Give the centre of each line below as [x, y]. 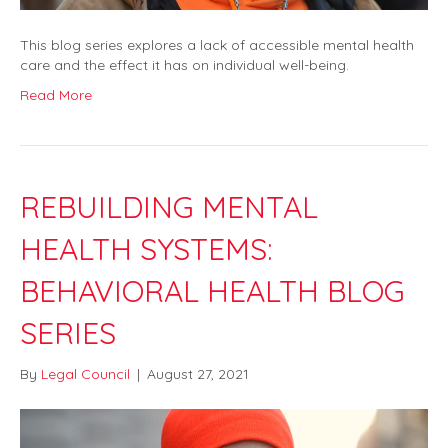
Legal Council [85, 374]
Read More [56, 95]
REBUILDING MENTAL [169, 207]
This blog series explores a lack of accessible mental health [217, 45]
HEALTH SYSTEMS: [146, 249]
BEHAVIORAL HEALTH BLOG [212, 291]
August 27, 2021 [198, 374]
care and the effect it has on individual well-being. [184, 65]
